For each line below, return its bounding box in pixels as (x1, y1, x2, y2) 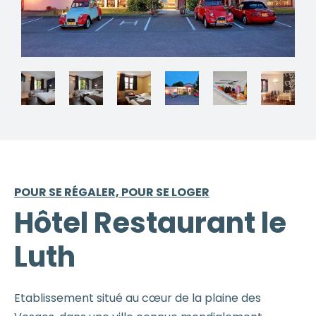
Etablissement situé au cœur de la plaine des (14, 289, 261, 306)
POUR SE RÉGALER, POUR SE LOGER (14, 183, 209, 200)
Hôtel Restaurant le (14, 202, 286, 243)
